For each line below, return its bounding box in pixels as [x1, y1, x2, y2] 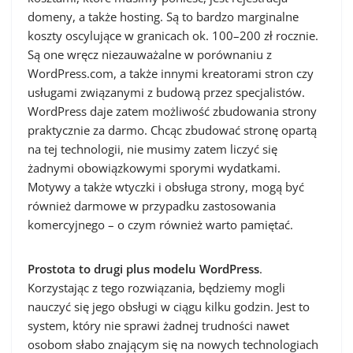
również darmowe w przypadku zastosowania [28, 198, 276, 214]
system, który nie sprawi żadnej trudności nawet [28, 318, 289, 333]
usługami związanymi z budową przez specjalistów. [28, 84, 305, 100]
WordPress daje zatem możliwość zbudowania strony [28, 103, 317, 119]
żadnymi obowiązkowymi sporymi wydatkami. [28, 160, 281, 176]
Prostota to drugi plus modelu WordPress [28, 261, 259, 277]
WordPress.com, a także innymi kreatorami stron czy [28, 65, 314, 81]
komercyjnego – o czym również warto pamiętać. [28, 217, 293, 232]
